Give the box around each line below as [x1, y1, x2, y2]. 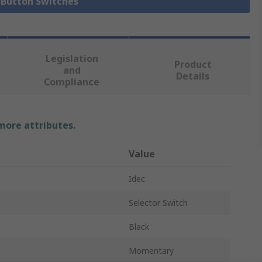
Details [176, 70, 210, 83]
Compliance [44, 75, 100, 89]
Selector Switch [129, 197, 188, 209]
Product [174, 58, 212, 71]
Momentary [129, 245, 174, 257]
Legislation [45, 52, 98, 65]
